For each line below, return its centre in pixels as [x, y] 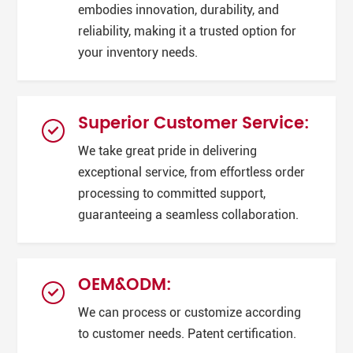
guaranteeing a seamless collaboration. [189, 215]
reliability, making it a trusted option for [188, 32]
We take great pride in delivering [168, 151]
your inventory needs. [138, 53]
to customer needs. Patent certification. [188, 334]
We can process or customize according [190, 313]
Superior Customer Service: [194, 123]
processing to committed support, [172, 193]
